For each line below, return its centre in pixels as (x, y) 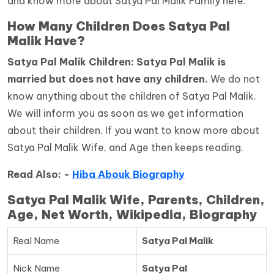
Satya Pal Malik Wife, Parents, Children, (136, 200)
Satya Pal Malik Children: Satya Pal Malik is (117, 62)
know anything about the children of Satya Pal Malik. (132, 96)
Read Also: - (40, 175)
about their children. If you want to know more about (133, 131)
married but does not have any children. (108, 79)
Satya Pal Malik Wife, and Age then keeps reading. (127, 148)
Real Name (36, 241)
